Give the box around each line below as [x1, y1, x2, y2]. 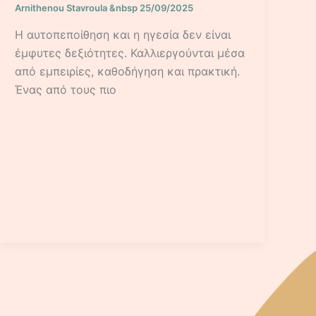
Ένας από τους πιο [15, 82, 117, 97]
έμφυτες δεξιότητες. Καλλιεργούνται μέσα [15, 45, 245, 60]
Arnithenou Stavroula [15, 2, 110, 14]
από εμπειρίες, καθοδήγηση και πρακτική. [15, 63, 241, 78]
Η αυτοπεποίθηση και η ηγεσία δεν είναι [15, 27, 231, 42]
